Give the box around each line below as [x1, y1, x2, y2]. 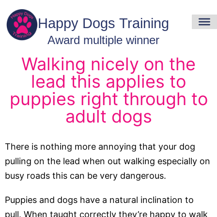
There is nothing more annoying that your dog [5, 141, 195, 152]
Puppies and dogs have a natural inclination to [5, 194, 194, 205]
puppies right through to [9, 88, 208, 109]
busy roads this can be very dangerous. [5, 170, 166, 181]
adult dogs [65, 105, 152, 127]
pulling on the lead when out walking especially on [5, 155, 210, 166]
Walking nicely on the [21, 53, 196, 75]
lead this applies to [31, 70, 186, 92]
